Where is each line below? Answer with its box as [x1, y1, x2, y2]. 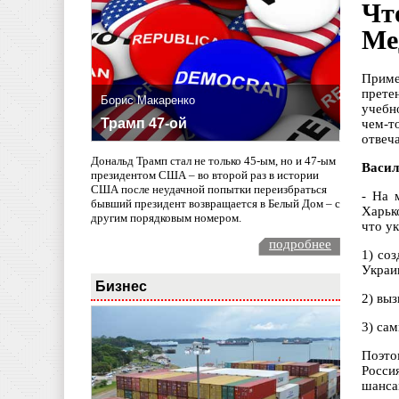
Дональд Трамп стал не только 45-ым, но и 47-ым [91, 153, 336, 167]
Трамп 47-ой [101, 116, 187, 132]
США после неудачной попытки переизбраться [91, 182, 327, 196]
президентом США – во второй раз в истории [91, 167, 319, 182]
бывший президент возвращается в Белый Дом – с [91, 196, 340, 210]
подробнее [269, 236, 331, 251]
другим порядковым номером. [91, 210, 241, 224]
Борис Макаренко [101, 94, 195, 108]
